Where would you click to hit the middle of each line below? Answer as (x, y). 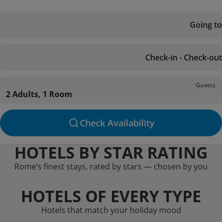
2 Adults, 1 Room (39, 94)
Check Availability (117, 123)
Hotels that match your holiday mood (111, 210)
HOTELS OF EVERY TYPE (111, 196)
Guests (206, 85)
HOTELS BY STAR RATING (111, 152)
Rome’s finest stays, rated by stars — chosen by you (111, 166)
